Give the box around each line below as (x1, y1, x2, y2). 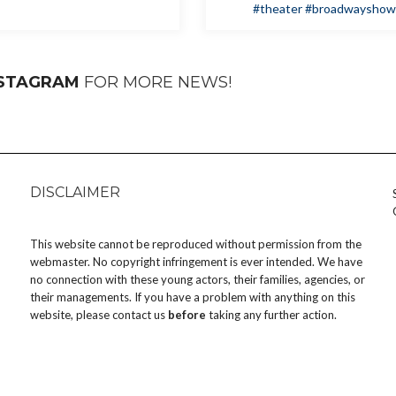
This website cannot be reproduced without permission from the (30, 237, 362, 252)
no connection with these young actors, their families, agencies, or (30, 272, 365, 287)
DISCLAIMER (30, 184, 120, 202)
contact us (112, 308, 165, 323)
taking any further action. (206, 308, 337, 323)
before (168, 308, 206, 323)
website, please (30, 308, 112, 323)
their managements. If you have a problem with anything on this (30, 290, 355, 305)
